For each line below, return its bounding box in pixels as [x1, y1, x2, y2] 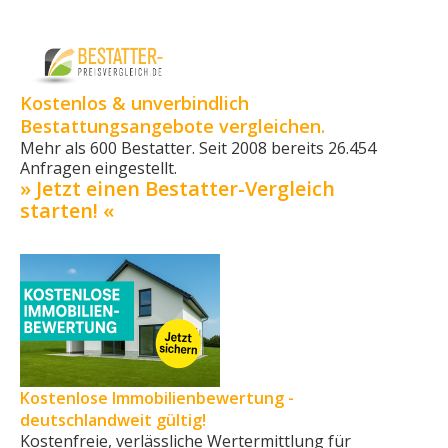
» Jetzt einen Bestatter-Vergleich [20, 174, 335, 202]
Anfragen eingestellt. [20, 156, 177, 179]
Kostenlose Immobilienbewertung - [20, 386, 294, 409]
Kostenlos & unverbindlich [20, 90, 249, 115]
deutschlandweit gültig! [20, 408, 206, 431]
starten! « [20, 196, 114, 224]
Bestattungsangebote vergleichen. [20, 113, 325, 138]
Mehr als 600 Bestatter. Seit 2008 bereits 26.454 [20, 136, 376, 159]
